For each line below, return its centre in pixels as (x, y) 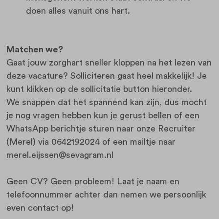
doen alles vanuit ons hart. (78, 11)
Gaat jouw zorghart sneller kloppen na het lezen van (109, 62)
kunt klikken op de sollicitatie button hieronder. (99, 89)
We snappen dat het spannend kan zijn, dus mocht (106, 102)
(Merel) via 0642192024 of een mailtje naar (91, 142)
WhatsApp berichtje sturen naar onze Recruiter (101, 128)
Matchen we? (34, 49)
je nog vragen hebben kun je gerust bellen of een (103, 115)
